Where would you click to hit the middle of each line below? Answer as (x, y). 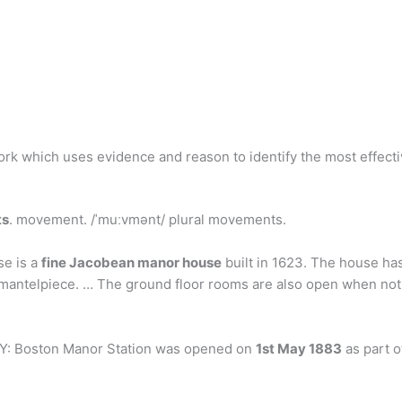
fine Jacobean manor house (131, 262)
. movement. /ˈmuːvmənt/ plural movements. (148, 219)
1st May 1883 (299, 349)
